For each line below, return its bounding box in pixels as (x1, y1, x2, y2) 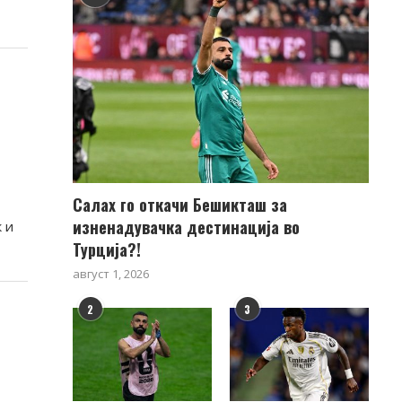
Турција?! (72, 238, 141, 262)
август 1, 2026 (72, 266, 149, 283)
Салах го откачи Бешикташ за (72, 193, 287, 217)
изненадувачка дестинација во (72, 215, 300, 240)
